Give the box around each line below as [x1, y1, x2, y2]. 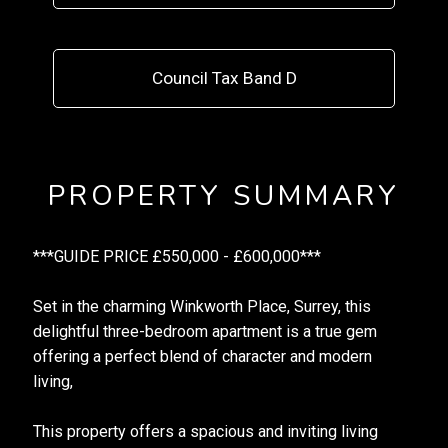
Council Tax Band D [151, 68, 297, 88]
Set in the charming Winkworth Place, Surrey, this [32, 297, 371, 316]
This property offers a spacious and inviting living [32, 422, 378, 441]
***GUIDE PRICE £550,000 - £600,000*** [32, 247, 321, 266]
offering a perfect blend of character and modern [32, 347, 372, 366]
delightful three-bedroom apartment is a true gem [32, 322, 377, 341]
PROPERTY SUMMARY [48, 177, 400, 215]
